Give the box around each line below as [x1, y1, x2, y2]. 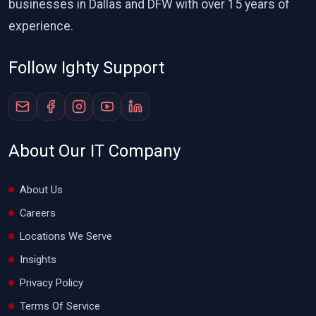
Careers [20, 206, 56, 219]
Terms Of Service [20, 299, 100, 312]
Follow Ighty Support [8, 57, 164, 78]
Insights [20, 253, 56, 266]
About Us [20, 183, 63, 196]
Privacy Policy [20, 276, 83, 289]
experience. [8, 18, 73, 33]
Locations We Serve [20, 229, 112, 243]
